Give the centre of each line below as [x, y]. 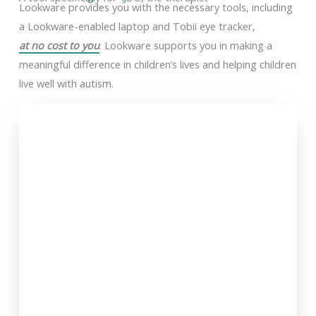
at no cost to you [59, 45]
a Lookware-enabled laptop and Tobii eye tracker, [137, 26]
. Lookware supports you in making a [186, 45]
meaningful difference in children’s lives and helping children [157, 64]
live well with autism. [66, 83]
